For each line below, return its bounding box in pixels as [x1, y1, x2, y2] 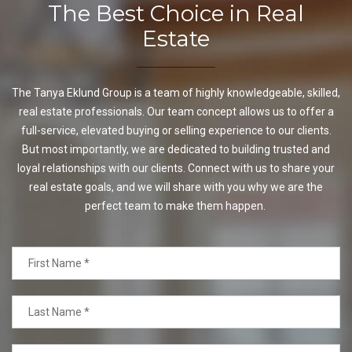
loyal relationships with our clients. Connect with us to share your [17, 162, 335, 175]
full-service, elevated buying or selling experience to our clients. [20, 124, 332, 137]
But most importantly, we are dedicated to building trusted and [22, 143, 330, 156]
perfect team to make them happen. [84, 200, 268, 213]
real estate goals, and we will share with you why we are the [29, 181, 323, 194]
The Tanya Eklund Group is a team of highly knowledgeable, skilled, [12, 86, 340, 100]
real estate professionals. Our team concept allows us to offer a [18, 105, 334, 119]
